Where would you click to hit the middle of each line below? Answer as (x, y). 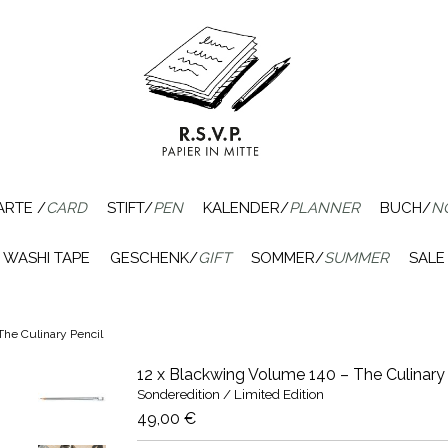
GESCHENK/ (154, 258)
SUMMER (356, 258)
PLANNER (324, 208)
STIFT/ (129, 208)
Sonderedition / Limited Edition (230, 394)
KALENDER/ (245, 208)
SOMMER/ (287, 258)
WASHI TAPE (46, 258)
